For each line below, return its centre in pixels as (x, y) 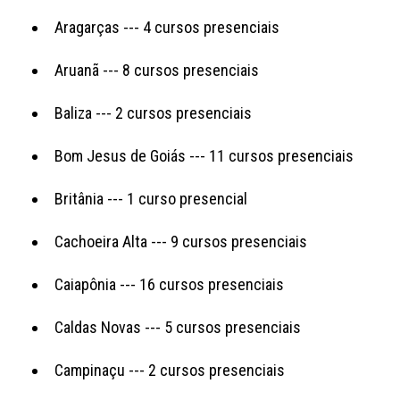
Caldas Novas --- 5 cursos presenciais (178, 327)
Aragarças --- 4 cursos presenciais (167, 27)
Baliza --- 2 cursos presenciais (153, 112)
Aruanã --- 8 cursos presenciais (157, 70)
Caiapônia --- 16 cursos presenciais (169, 284)
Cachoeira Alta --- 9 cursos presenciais (181, 241)
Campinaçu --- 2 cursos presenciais (170, 370)
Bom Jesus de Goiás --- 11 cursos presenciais (204, 155)
